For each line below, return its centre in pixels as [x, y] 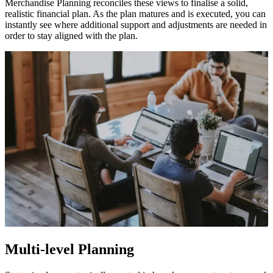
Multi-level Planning [69, 249]
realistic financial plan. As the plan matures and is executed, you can [135, 13]
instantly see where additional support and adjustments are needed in [136, 24]
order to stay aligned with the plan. [71, 35]
